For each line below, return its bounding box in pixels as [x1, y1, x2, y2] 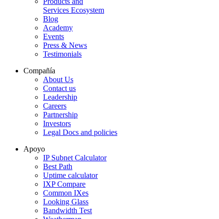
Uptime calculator [43, 171, 98, 179]
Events [43, 32, 64, 41]
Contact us [43, 84, 76, 92]
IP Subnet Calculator [43, 153, 107, 162]
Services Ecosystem [43, 5, 104, 14]
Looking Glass [43, 197, 88, 206]
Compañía [23, 66, 55, 75]
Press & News [43, 41, 87, 49]
